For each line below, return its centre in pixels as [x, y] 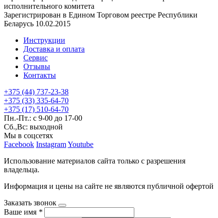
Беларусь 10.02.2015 [37, 24]
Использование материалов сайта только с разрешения [95, 161]
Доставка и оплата [54, 49]
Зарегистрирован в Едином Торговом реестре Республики [101, 15]
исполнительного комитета [49, 6]
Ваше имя [21, 212]
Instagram [51, 145]
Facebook [19, 145]
